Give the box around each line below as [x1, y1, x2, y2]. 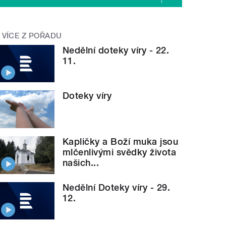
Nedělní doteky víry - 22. [63, 44, 169, 55]
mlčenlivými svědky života [63, 147, 177, 158]
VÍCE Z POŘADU [2, 31, 62, 41]
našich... [63, 157, 99, 168]
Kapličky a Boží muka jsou [63, 136, 179, 147]
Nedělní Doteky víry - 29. [63, 182, 171, 193]
